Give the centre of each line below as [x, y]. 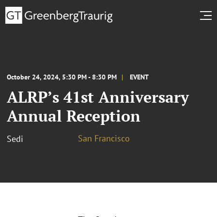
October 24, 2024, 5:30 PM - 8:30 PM [62, 77]
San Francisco [104, 138]
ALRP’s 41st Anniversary [98, 97]
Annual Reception [74, 116]
